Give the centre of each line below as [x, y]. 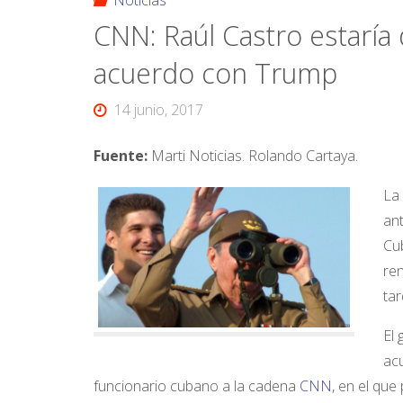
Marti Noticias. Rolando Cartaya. [254, 155]
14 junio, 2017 [158, 110]
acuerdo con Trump [215, 74]
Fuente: [122, 155]
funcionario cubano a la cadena [196, 385]
